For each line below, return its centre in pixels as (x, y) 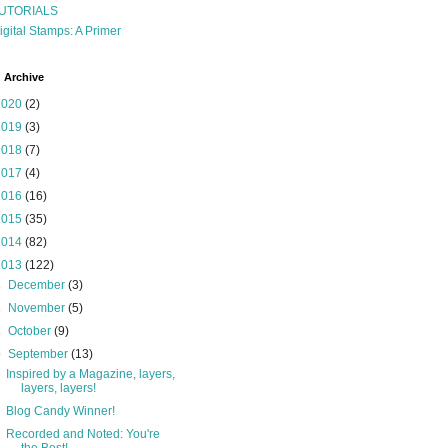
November (38, 308)
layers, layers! (58, 388)
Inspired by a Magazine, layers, (90, 374)
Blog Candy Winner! (60, 411)
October (31, 331)
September (40, 354)
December (38, 285)
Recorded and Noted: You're (82, 434)
